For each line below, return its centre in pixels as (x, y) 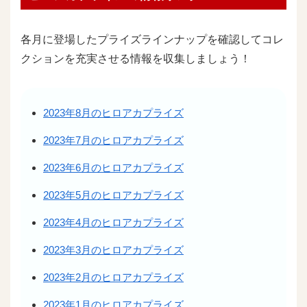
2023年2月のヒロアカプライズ (113, 278)
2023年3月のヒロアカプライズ (113, 250)
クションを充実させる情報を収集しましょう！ (136, 58)
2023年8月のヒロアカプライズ (113, 113)
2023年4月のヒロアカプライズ (113, 223)
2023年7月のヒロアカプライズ (113, 140)
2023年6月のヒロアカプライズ (113, 168)
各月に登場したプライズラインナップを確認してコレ (152, 39)
